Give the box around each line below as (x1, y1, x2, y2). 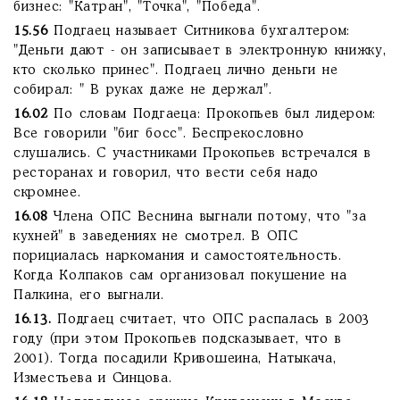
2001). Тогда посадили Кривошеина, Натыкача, (13, 353, 337, 365)
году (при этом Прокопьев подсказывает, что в (13, 333, 342, 346)
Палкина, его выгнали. (13, 289, 164, 302)
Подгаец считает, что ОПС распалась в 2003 (57, 313, 371, 326)
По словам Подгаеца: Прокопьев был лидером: (47, 108, 377, 121)
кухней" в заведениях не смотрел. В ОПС (13, 230, 298, 243)
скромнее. (13, 187, 81, 199)
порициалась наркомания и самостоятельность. (13, 250, 342, 262)
